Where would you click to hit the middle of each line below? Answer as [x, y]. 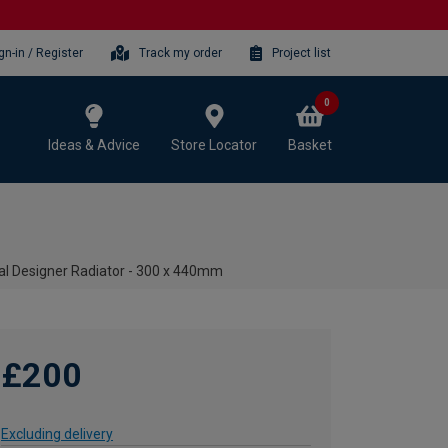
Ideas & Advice [94, 144]
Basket [310, 144]
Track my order [181, 52]
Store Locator [214, 144]
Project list [301, 52]
